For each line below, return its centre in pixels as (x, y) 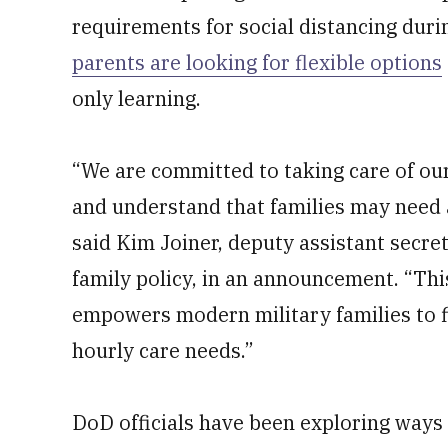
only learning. (136, 98)
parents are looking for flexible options (257, 62)
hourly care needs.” (163, 350)
